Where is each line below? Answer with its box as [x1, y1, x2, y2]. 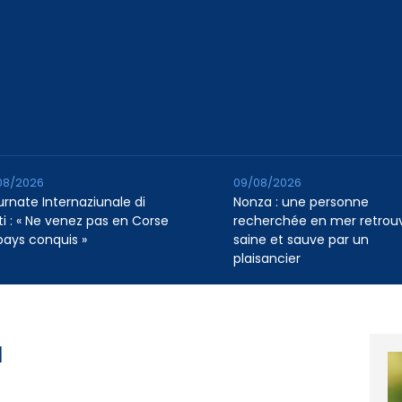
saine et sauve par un [232, 231, 369, 249]
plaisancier [232, 249, 301, 268]
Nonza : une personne [232, 193, 369, 212]
